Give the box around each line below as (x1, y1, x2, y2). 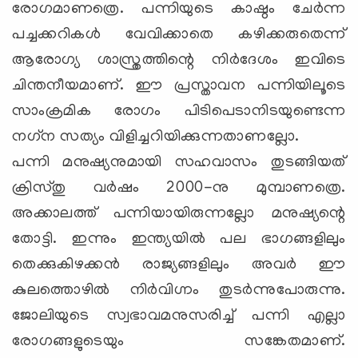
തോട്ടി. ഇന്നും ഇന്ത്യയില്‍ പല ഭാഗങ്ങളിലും (12, 230, 346, 249)
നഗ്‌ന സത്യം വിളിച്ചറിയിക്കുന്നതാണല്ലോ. (12, 128, 300, 146)
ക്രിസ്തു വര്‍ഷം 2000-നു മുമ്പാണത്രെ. (12, 179, 346, 197)
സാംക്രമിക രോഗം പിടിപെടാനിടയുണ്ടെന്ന (12, 102, 346, 121)
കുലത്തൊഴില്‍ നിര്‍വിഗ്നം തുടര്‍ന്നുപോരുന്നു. (12, 281, 346, 300)
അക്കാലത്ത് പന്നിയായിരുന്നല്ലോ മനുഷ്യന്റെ (12, 205, 346, 223)
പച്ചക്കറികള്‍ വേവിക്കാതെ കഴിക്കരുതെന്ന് (12, 26, 346, 44)
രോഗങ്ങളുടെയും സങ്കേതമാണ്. (12, 332, 346, 351)
